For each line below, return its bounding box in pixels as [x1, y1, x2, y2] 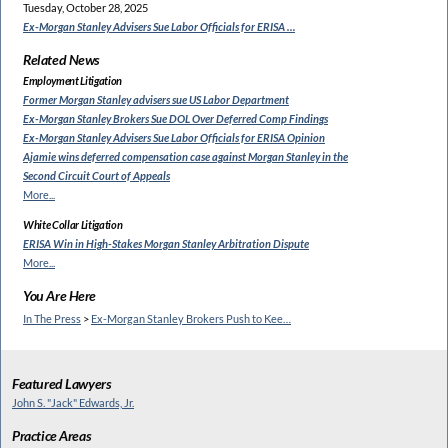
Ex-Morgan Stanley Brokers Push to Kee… [91, 311, 291, 325]
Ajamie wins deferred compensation [23, 150, 188, 164]
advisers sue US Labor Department [133, 93, 289, 107]
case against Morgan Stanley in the [190, 150, 348, 164]
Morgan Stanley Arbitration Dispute [144, 237, 309, 251]
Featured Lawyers [12, 375, 112, 393]
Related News [23, 50, 101, 68]
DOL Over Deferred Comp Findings [169, 112, 328, 126]
